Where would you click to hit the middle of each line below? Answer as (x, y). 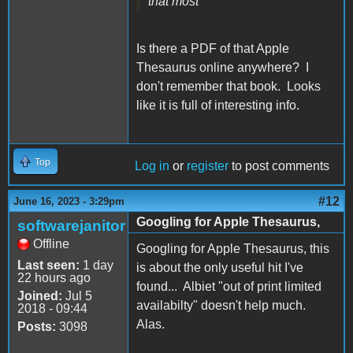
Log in (152, 165)
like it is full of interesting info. (218, 105)
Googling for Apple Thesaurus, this (233, 248)
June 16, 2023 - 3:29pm (69, 201)
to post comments (279, 165)
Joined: (40, 295)
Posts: (37, 326)
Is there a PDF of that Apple (213, 48)
